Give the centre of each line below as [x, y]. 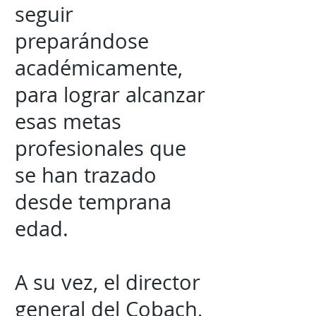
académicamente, [99, 68]
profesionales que [101, 148]
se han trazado [86, 175]
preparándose [82, 41]
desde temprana [93, 202]
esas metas [68, 121]
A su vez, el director [108, 282]
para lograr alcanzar [110, 95]
